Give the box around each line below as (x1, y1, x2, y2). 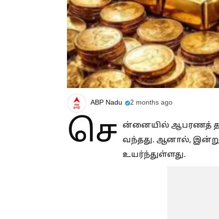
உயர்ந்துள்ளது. (123, 150, 186, 160)
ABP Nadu (90, 98, 122, 107)
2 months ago (130, 98, 173, 107)
